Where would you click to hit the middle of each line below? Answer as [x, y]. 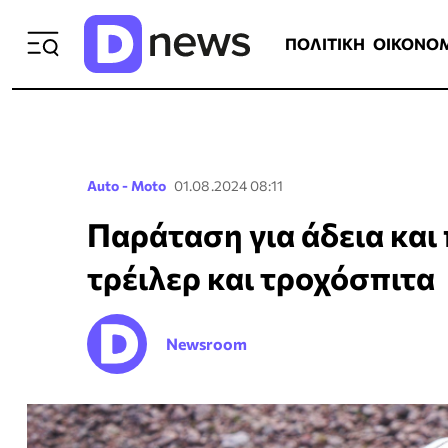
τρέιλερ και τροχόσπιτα [261, 277]
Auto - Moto [126, 185]
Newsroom [206, 343]
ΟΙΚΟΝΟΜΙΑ [351, 27]
